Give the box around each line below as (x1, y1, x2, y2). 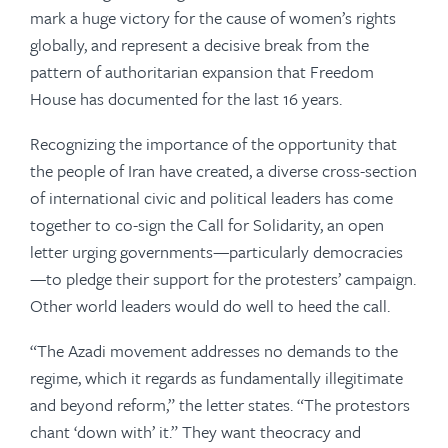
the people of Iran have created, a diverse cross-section (30, 158, 417, 184)
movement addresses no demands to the (106, 338, 398, 364)
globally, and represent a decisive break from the (30, 32, 369, 58)
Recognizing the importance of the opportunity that (30, 131, 397, 157)
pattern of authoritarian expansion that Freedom (30, 59, 374, 85)
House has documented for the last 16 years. (30, 86, 342, 112)
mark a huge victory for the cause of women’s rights (30, 5, 396, 31)
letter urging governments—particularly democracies (30, 239, 403, 265)
